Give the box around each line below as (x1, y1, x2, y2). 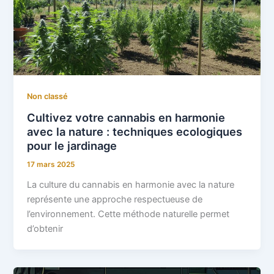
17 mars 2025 (27, 160, 75, 169)
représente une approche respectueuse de (27, 193, 203, 205)
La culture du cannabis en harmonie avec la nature (27, 179, 235, 190)
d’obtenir (27, 223, 64, 234)
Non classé (27, 92, 68, 102)
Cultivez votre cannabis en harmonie (27, 110, 226, 124)
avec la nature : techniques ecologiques (27, 124, 243, 138)
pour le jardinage (27, 138, 117, 152)
